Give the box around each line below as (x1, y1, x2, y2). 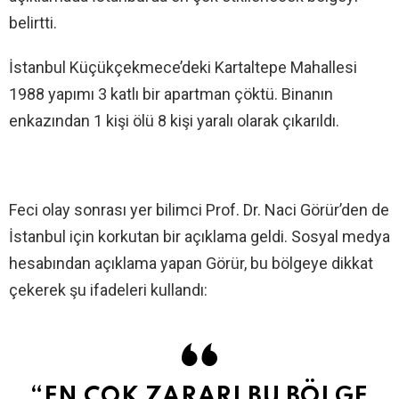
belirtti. (9, 12, 57, 32)
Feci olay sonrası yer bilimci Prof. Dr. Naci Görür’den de (9, 199, 389, 219)
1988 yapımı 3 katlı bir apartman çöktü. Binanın (9, 84, 333, 103)
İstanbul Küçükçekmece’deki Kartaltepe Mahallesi (9, 57, 357, 77)
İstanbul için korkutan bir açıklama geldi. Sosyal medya (9, 226, 390, 246)
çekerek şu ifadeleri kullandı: (9, 280, 208, 299)
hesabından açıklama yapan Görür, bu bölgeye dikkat (9, 253, 373, 273)
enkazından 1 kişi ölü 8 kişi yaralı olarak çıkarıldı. (9, 110, 339, 130)
